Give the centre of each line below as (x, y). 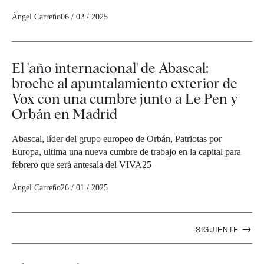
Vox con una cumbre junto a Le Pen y (125, 99)
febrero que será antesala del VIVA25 (82, 165)
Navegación (55, 220)
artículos (44, 237)
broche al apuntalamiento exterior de (125, 84)
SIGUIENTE (218, 229)
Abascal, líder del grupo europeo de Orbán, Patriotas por (117, 139)
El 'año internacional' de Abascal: (110, 68)
